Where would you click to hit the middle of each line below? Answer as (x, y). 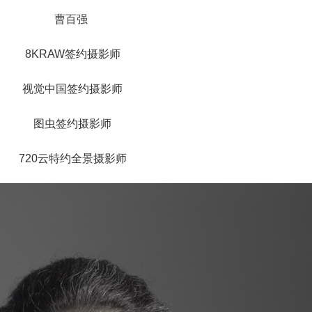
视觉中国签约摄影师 (72, 89)
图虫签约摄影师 (72, 124)
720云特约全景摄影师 (72, 158)
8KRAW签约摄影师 (72, 54)
